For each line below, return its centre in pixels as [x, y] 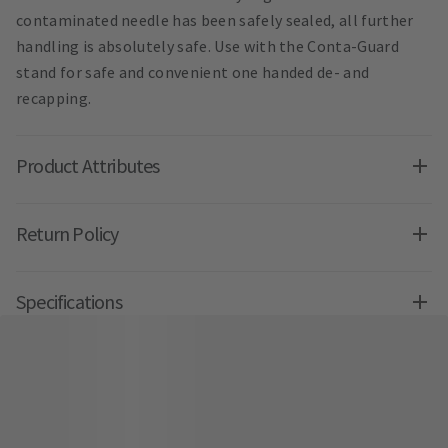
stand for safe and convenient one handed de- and [193, 71]
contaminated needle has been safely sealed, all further [215, 19]
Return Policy [67, 233]
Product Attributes [88, 165]
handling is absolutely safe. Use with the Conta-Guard [207, 45]
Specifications [69, 301]
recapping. [54, 97]
